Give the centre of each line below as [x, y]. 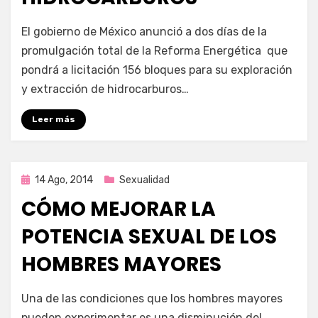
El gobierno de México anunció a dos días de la [144, 31]
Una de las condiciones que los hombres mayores [152, 298]
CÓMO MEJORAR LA [119, 209]
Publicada [43, 179]
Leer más [54, 119]
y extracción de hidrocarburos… [105, 89]
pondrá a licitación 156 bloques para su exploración [157, 70]
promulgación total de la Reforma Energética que [154, 50]
